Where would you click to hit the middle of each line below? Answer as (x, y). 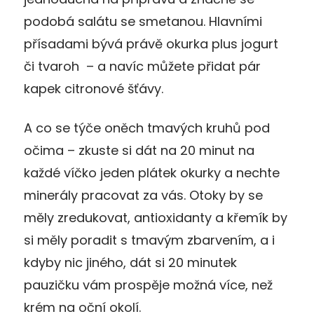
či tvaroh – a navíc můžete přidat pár (142, 66)
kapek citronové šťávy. (94, 88)
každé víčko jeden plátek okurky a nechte (152, 172)
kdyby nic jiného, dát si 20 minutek (130, 262)
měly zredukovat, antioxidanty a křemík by (156, 217)
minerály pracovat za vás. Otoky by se (143, 195)
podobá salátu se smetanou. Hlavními (143, 21)
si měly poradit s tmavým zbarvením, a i (149, 240)
